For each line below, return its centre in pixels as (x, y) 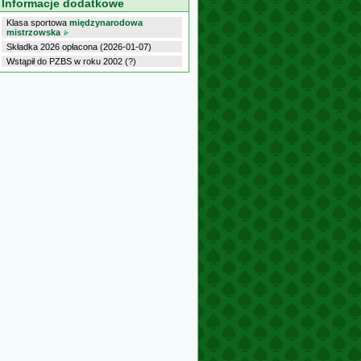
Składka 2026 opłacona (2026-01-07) (79, 47)
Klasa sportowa (38, 23)
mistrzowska (33, 32)
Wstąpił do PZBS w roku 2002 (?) (71, 61)
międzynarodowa (106, 23)
